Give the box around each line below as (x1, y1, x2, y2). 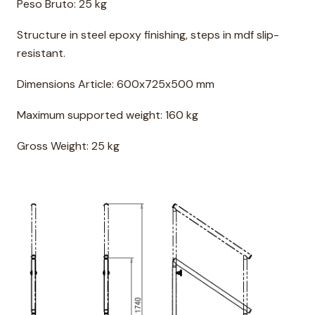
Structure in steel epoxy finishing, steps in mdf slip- (17, 27, 279, 42)
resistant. (17, 45, 65, 60)
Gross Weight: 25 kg (17, 138, 120, 153)
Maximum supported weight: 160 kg (17, 107, 198, 122)
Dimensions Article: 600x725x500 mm (17, 76, 214, 91)
